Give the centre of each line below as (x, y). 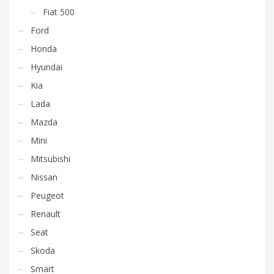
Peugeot (47, 195)
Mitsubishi (50, 158)
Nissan (44, 177)
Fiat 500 (59, 12)
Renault (46, 213)
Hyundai (46, 67)
